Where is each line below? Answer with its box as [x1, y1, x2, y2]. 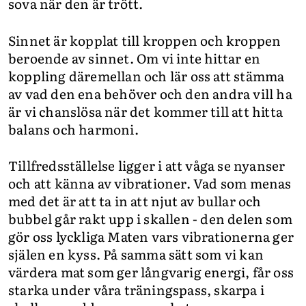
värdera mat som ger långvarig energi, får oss [8, 262, 294, 282]
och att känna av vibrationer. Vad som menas [8, 173, 292, 193]
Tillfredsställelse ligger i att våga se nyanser [8, 156, 286, 176]
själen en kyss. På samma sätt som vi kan [8, 245, 264, 264]
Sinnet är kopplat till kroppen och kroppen [8, 30, 281, 50]
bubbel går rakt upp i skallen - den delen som [8, 209, 293, 229]
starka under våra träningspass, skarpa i [8, 280, 265, 300]
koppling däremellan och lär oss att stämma [8, 66, 285, 85]
